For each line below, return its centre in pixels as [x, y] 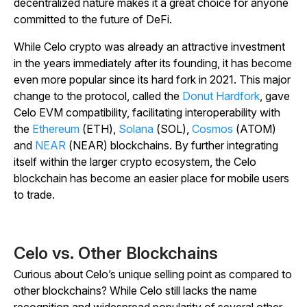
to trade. [34, 195]
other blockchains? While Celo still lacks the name [135, 291]
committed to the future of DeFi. [93, 20]
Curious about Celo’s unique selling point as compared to [153, 274]
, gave [275, 96]
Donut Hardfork [221, 96]
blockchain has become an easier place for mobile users [151, 179]
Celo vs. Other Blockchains [116, 254]
